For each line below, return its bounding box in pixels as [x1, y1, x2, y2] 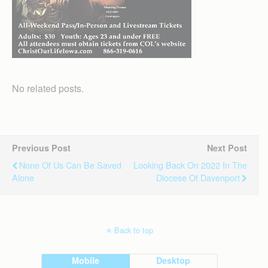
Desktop [156, 254, 191, 267]
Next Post [207, 142, 247, 154]
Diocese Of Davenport [156, 171, 240, 184]
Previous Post [12, 142, 71, 154]
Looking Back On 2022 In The [133, 159, 247, 172]
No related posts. [12, 81, 84, 96]
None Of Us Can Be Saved [19, 159, 121, 172]
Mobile [72, 254, 100, 267]
